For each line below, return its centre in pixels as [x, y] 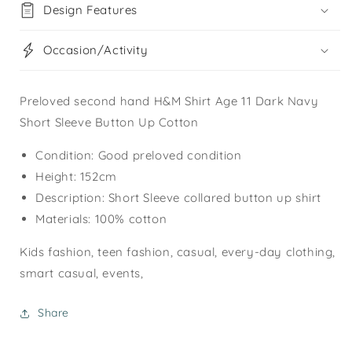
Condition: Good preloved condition [139, 156]
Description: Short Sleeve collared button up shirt [178, 198]
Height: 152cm [76, 177]
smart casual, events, [84, 273]
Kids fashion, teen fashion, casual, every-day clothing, [178, 252]
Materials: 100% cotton [101, 219]
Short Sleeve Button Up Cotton [109, 123]
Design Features [90, 10]
